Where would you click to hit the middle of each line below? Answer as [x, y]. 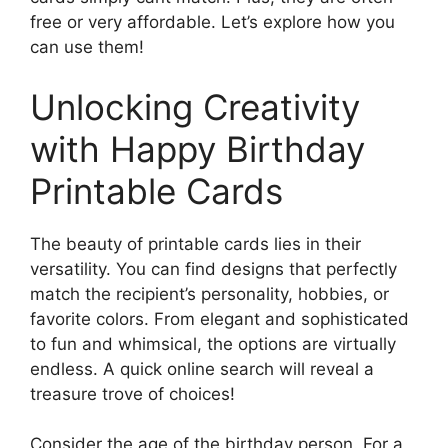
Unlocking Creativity [195, 106]
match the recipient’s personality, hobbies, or [209, 293]
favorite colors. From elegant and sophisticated [219, 318]
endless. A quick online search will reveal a [202, 368]
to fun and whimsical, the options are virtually [213, 343]
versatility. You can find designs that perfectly [213, 268]
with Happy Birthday [197, 148]
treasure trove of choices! [132, 393]
